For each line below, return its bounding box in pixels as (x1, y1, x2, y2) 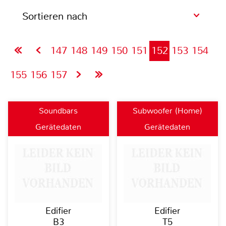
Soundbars (39, 105, 78, 116)
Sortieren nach (22, 10, 87, 23)
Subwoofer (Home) (132, 105, 202, 116)
